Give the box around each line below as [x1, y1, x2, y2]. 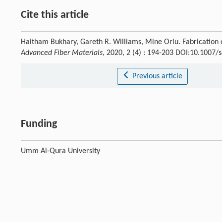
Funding [21, 118, 57, 130]
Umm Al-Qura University [21, 147, 100, 156]
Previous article [132, 72, 182, 81]
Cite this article [21, 9, 89, 21]
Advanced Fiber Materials [21, 49, 103, 57]
